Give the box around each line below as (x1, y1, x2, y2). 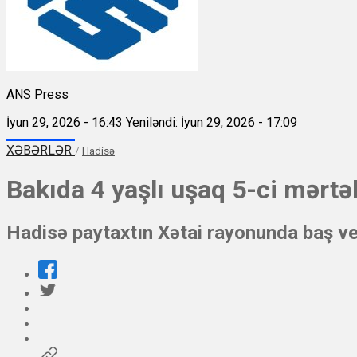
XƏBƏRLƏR (6, 142, 75, 158)
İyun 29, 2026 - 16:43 (6, 114, 123, 130)
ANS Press (6, 86, 69, 102)
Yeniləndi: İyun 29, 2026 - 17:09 (126, 114, 297, 130)
